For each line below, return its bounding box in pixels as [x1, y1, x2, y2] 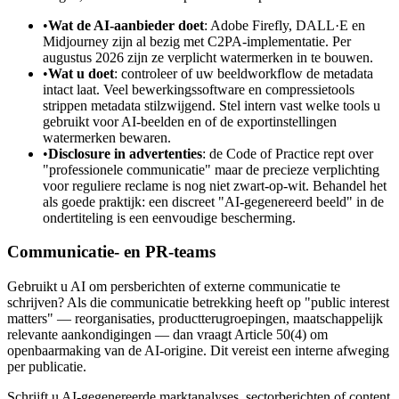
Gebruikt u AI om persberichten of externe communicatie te [7, 279, 340, 295]
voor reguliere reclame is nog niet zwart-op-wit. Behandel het [43, 177, 387, 193]
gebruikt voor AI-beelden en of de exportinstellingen [43, 113, 337, 129]
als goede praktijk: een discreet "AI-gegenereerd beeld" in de [43, 193, 384, 209]
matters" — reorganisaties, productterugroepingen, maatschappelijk [7, 311, 383, 327]
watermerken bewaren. [43, 129, 171, 145]
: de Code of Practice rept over [202, 145, 373, 161]
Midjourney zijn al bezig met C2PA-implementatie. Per [43, 33, 351, 49]
